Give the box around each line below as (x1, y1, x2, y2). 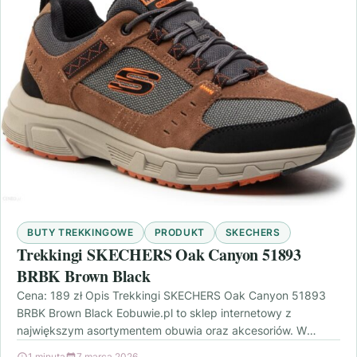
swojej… (17, 340, 58, 355)
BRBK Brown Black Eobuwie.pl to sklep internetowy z (17, 305, 292, 320)
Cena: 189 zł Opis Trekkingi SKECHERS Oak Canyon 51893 (17, 288, 326, 302)
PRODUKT (154, 226, 205, 238)
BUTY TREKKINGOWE (27, 226, 134, 238)
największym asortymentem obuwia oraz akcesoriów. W (17, 323, 307, 337)
